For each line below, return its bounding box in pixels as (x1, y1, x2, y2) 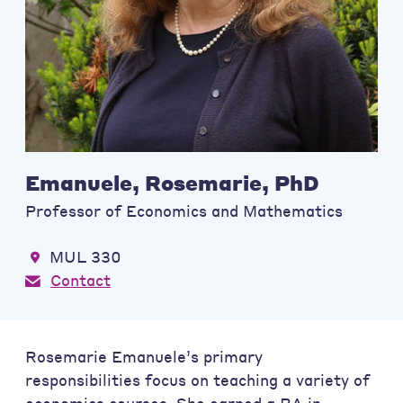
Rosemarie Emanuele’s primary (25, 347, 263, 367)
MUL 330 (49, 246, 121, 266)
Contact (50, 270, 111, 290)
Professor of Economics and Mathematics (25, 201, 343, 220)
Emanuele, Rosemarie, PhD (25, 169, 319, 196)
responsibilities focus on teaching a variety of (25, 371, 370, 390)
